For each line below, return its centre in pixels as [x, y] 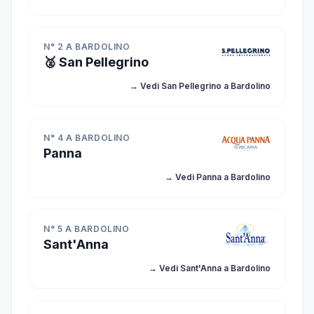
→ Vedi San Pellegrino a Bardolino [200, 86]
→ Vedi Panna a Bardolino [218, 177]
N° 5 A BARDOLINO [87, 229]
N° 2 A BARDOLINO [87, 47]
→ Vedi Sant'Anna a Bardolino [210, 268]
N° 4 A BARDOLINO [87, 138]
